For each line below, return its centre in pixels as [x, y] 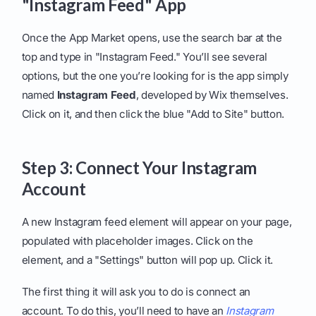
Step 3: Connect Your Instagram [139, 168]
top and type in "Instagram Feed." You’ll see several [144, 57]
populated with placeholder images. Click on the [137, 241]
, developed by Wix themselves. [212, 95]
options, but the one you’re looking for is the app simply [155, 76]
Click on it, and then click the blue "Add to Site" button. [153, 114]
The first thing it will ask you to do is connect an [136, 292]
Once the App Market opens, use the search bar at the [152, 38]
